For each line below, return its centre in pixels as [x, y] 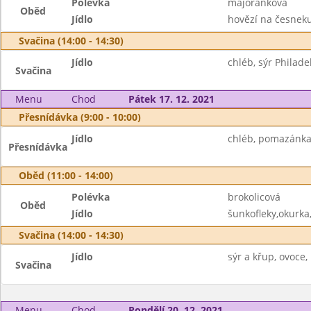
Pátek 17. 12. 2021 [171, 99]
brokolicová [254, 197]
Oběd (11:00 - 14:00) [66, 175]
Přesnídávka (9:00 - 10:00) [80, 117]
